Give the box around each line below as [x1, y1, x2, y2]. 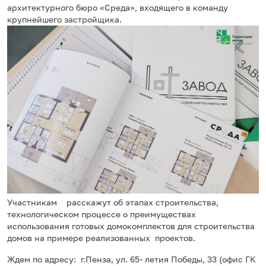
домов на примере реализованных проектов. [7, 232, 195, 243]
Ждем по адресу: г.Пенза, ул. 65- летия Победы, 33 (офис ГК [7, 254, 256, 264]
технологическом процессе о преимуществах [7, 208, 196, 219]
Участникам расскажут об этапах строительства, [7, 197, 218, 207]
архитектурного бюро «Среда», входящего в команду [7, 2, 228, 12]
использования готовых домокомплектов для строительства [7, 220, 255, 231]
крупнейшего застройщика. [7, 14, 122, 24]
